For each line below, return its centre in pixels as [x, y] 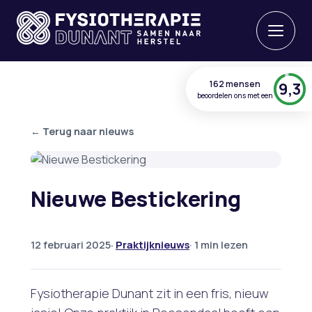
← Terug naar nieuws [82, 131]
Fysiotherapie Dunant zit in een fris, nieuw [150, 293]
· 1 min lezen [219, 244]
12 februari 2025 [71, 244]
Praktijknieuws [153, 244]
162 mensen [235, 84]
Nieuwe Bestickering [136, 199]
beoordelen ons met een [235, 95]
